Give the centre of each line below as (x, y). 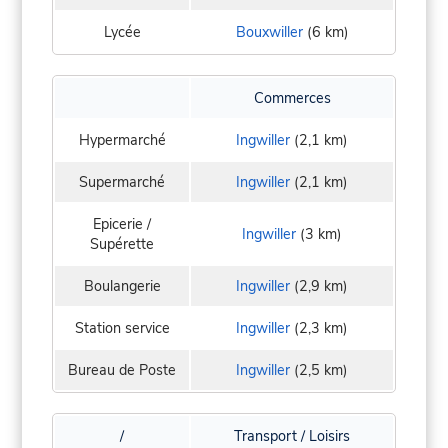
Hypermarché (122, 139)
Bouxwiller (269, 31)
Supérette (122, 243)
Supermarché (122, 181)
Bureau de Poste (122, 369)
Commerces (292, 97)
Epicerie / (122, 223)
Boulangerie (122, 285)
